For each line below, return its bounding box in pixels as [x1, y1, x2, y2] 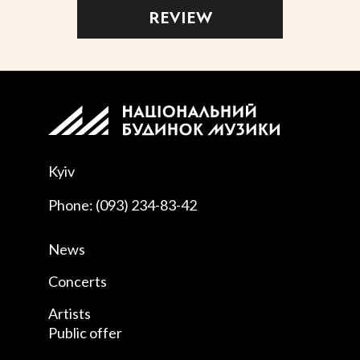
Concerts [48, 272, 107, 290]
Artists [48, 305, 91, 322]
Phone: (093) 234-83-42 [48, 196, 197, 214]
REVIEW [148, 10, 212, 29]
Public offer [48, 324, 122, 342]
